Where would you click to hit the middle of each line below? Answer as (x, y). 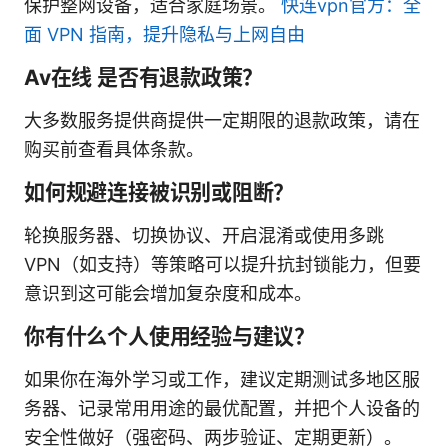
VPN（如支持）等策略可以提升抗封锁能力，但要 (222, 264)
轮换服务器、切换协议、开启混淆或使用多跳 (204, 235)
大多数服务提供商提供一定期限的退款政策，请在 (222, 120)
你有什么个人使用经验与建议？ (170, 336)
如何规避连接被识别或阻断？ (159, 192)
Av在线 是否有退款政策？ (144, 77)
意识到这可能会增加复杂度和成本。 (168, 293)
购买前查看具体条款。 (114, 149)
